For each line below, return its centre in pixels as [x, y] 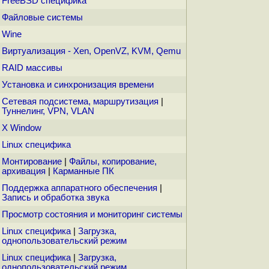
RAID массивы [32, 68]
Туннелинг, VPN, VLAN [48, 111]
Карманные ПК [83, 171]
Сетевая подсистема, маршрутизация [80, 102]
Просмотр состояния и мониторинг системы [92, 215]
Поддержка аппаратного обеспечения [80, 188]
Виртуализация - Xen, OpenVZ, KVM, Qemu [91, 51]
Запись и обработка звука [56, 198]
